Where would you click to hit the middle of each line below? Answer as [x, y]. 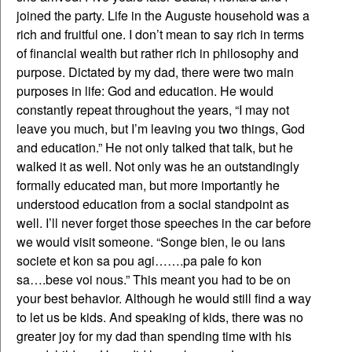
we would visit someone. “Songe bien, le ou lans [151, 241]
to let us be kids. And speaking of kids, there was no [160, 317]
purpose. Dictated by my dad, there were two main [155, 71]
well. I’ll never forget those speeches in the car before [164, 222]
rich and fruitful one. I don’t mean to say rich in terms [160, 34]
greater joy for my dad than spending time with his [154, 335]
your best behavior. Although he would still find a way [164, 298]
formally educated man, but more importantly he [148, 185]
